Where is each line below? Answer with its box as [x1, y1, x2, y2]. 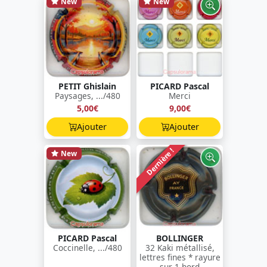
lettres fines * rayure [139, 251, 221, 263]
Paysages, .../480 [54, 89, 120, 101]
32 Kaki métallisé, [145, 241, 215, 253]
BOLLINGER [156, 232, 203, 244]
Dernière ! [144, 145, 176, 178]
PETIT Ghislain [58, 80, 116, 92]
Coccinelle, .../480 [52, 241, 122, 253]
